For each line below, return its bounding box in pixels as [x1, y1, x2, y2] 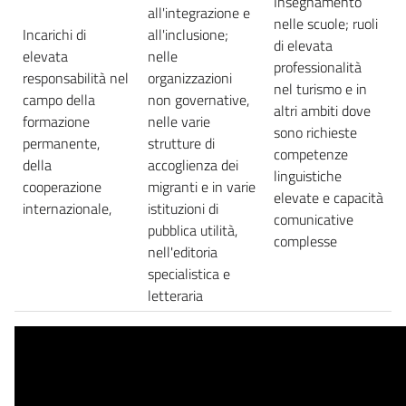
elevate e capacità [274, 186, 383, 208]
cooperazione [23, 175, 101, 198]
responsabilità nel [23, 66, 129, 89]
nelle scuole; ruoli [274, 12, 378, 34]
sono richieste [274, 121, 357, 143]
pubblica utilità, [148, 218, 237, 241]
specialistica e [148, 262, 230, 285]
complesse [274, 229, 337, 252]
